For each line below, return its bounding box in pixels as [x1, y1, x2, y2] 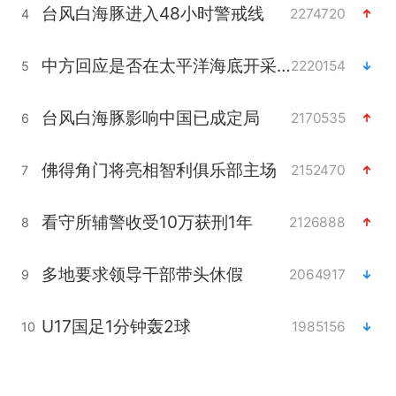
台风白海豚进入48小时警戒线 [41, 3, 264, 25]
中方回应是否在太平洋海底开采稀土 [276, 55, 291, 77]
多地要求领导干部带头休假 [41, 263, 243, 286]
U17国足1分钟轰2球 [41, 316, 191, 338]
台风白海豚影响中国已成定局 [41, 107, 260, 129]
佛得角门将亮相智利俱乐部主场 [41, 159, 277, 181]
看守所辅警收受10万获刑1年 [41, 211, 253, 233]
